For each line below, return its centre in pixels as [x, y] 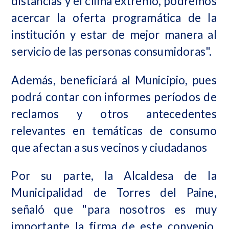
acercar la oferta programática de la [114, 18]
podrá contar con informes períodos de [114, 97]
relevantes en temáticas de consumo [114, 130]
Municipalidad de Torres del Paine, [114, 192]
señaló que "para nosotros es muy [114, 209]
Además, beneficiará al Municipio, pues [114, 80]
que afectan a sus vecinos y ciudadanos [109, 147]
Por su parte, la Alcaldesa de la [114, 175]
